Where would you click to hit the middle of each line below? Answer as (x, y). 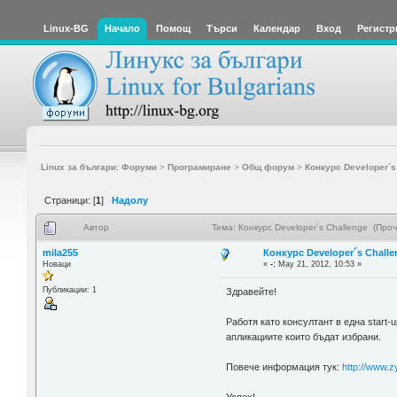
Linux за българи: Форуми (98, 167)
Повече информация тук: (284, 367)
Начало (122, 28)
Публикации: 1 (69, 289)
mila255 (60, 252)
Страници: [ (70, 200)
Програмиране (199, 167)
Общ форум (268, 167)
